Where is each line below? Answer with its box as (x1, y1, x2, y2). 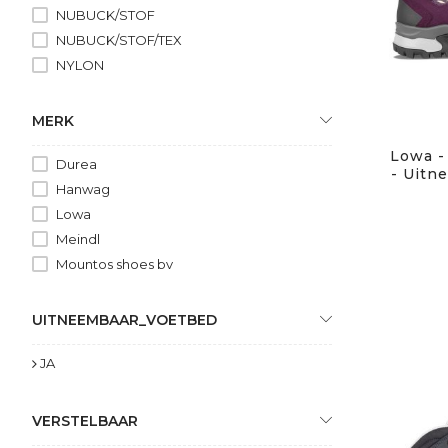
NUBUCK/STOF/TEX (56, 31, 182, 48)
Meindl (56, 230, 100, 247)
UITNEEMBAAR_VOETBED (32, 310, 217, 329)
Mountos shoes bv (56, 255, 173, 272)
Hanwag (56, 180, 110, 197)
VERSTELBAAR (32, 411, 138, 430)
